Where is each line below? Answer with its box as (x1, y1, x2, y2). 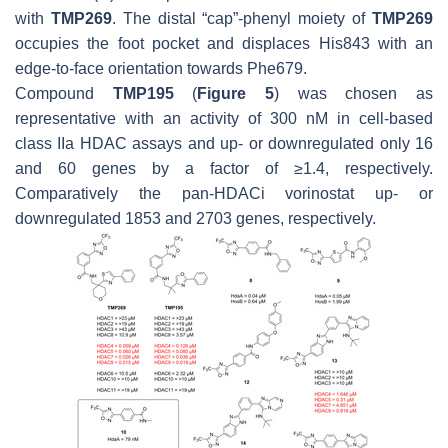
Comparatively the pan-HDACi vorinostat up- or (15, 184, 433, 202)
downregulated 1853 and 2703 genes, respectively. (15, 209, 376, 227)
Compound (15, 84, 113, 102)
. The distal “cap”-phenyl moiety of (111, 9, 373, 27)
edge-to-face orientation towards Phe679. (15, 59, 307, 77)
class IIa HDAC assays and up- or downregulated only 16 (15, 134, 433, 152)
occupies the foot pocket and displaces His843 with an (15, 34, 433, 52)
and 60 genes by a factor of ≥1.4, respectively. (15, 159, 433, 177)
